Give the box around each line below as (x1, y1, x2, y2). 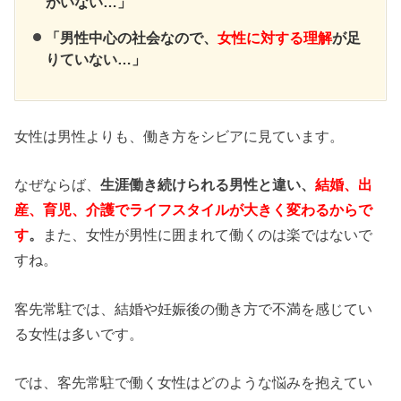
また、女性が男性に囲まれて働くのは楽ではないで (43, 226, 373, 243)
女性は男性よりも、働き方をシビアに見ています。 (14, 127, 345, 144)
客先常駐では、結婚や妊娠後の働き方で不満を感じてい (14, 300, 373, 317)
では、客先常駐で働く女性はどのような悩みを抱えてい (14, 373, 373, 390)
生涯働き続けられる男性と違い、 (100, 176, 316, 193)
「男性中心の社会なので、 (46, 30, 218, 47)
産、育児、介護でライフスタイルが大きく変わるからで (14, 201, 373, 218)
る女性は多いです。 (14, 325, 144, 342)
